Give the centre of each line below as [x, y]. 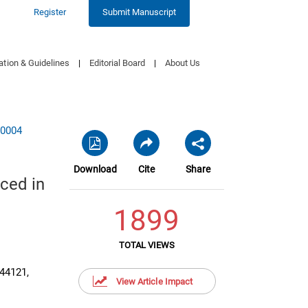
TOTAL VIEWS [147, 245]
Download [95, 169]
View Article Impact [154, 282]
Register [49, 12]
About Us [182, 63]
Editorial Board [117, 63]
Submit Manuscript [139, 12]
